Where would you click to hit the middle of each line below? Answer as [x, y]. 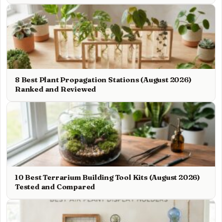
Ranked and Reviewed [56, 89]
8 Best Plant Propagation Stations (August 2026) [103, 80]
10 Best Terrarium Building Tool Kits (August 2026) [108, 178]
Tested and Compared [55, 187]
